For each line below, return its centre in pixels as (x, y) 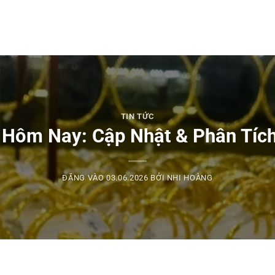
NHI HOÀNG (190, 178)
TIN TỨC (137, 116)
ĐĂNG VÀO (84, 178)
